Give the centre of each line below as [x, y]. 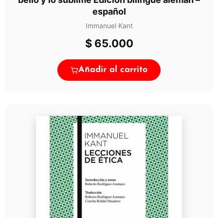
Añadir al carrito [113, 70]
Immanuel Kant [109, 25]
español [109, 11]
